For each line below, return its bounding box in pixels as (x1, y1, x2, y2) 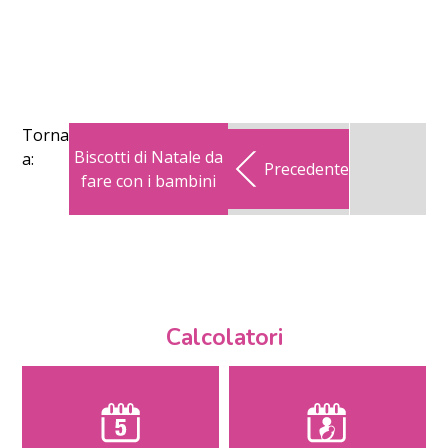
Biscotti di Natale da (74, 146, 224, 169)
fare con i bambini (81, 170, 217, 193)
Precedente (264, 158, 350, 181)
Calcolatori (165, 322, 283, 354)
